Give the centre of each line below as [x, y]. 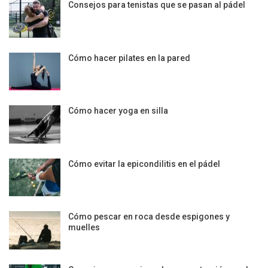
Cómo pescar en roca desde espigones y [149, 217]
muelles [84, 228]
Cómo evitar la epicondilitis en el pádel [144, 164]
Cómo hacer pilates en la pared [129, 58]
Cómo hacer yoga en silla [118, 111]
